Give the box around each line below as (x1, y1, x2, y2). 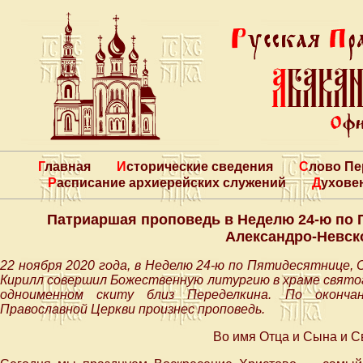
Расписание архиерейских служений (57, 176, 286, 190)
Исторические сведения (126, 160, 273, 173)
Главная (44, 160, 91, 173)
